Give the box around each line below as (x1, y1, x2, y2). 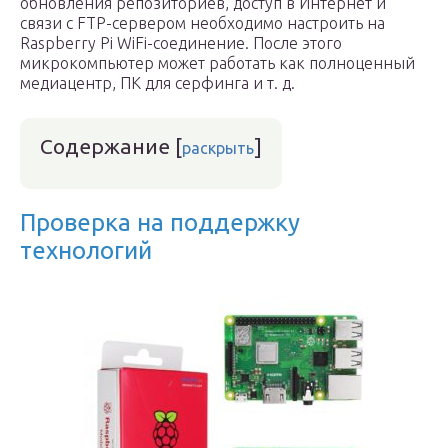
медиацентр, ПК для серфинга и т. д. (20, 74, 295, 92)
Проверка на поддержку (20, 209, 300, 236)
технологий (20, 237, 152, 264)
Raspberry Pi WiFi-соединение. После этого (20, 34, 342, 52)
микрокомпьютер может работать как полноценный (20, 54, 415, 72)
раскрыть (182, 139, 254, 157)
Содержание (40, 134, 170, 158)
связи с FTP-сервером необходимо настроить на (20, 14, 385, 32)
